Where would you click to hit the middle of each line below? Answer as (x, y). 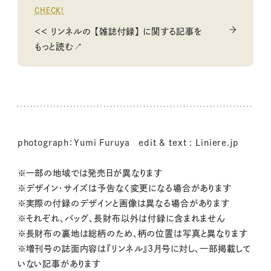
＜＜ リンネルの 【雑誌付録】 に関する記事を (119, 32)
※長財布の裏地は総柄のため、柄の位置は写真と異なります (132, 233)
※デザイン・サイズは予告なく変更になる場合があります (124, 188)
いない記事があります (59, 263)
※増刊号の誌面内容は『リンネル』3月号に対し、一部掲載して (134, 248)
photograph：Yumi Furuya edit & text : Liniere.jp (128, 142)
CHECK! (49, 11)
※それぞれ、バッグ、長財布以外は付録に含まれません (121, 218)
